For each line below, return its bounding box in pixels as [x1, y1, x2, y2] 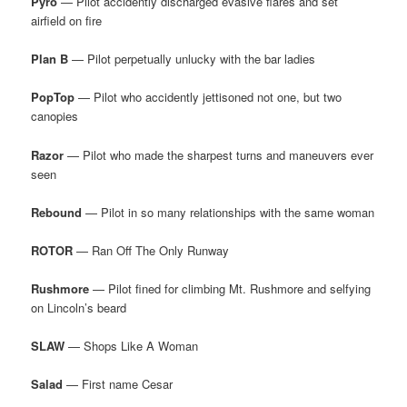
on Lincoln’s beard [31, 298, 127, 316]
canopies [31, 107, 79, 125]
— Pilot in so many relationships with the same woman [82, 203, 375, 221]
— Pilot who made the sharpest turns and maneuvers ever [64, 145, 374, 164]
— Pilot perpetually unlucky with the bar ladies [68, 50, 316, 68]
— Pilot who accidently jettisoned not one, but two [74, 88, 342, 106]
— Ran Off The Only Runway [73, 241, 230, 259]
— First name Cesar [63, 375, 174, 393]
